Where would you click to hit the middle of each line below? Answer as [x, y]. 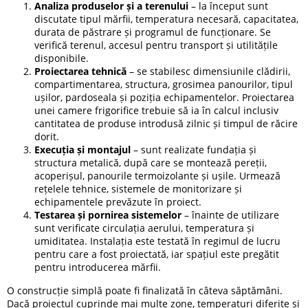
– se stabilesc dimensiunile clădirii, [208, 71]
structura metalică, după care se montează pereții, [151, 162]
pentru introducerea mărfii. [98, 267]
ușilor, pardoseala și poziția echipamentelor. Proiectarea [164, 97]
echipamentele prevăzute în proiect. [118, 201]
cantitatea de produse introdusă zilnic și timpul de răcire [166, 123]
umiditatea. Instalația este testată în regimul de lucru [157, 241]
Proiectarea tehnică [80, 71]
